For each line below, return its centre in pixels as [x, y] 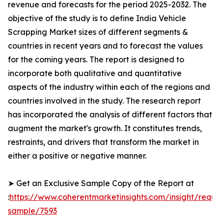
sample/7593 [32, 211]
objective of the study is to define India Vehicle [97, 18]
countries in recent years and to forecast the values [105, 46]
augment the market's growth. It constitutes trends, [105, 128]
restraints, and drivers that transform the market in [103, 142]
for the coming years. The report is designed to [96, 60]
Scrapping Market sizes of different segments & [98, 32]
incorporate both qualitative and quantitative [95, 73]
